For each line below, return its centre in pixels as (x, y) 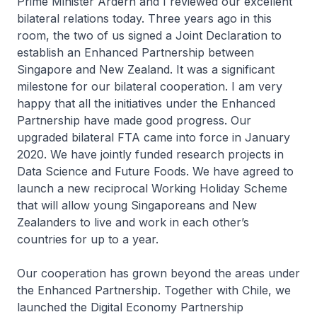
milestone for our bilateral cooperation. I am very (150, 86)
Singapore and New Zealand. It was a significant (146, 69)
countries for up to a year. (88, 239)
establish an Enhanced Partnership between (136, 52)
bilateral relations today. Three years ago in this (144, 18)
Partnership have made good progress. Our (134, 120)
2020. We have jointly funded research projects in (150, 154)
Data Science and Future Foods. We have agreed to (155, 171)
